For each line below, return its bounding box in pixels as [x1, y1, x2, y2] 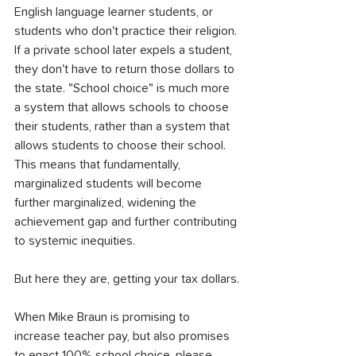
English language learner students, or [14, 6, 216, 18]
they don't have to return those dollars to [14, 63, 238, 75]
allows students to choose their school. [14, 139, 229, 152]
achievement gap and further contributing [14, 215, 240, 228]
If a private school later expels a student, [14, 44, 235, 56]
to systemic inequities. [14, 234, 135, 247]
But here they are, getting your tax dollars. [14, 273, 239, 285]
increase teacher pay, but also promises [14, 330, 233, 342]
